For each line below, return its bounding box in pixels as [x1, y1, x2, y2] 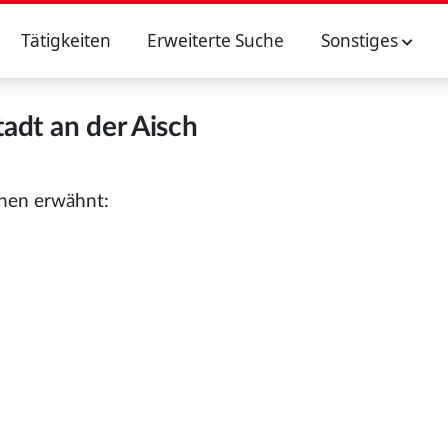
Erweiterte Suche [147, 29, 285, 52]
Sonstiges [320, 29, 402, 52]
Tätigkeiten [20, 29, 111, 52]
